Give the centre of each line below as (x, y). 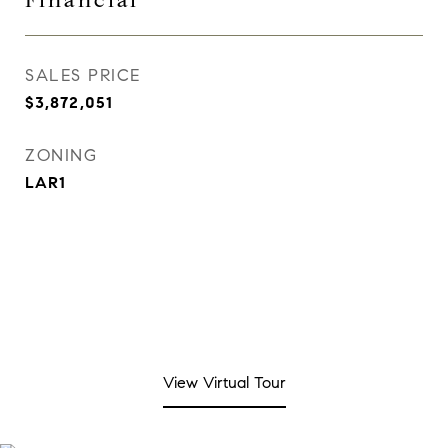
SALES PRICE (83, 75)
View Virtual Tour (224, 382)
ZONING (61, 155)
